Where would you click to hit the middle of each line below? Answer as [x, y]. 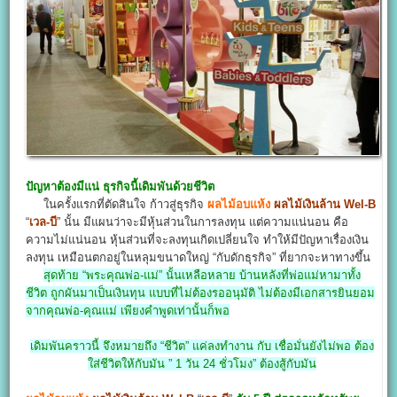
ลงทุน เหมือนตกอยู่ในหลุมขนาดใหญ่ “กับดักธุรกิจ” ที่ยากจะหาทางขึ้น [198, 257]
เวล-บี [43, 222]
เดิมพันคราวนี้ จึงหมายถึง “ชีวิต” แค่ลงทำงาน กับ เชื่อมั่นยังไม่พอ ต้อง [202, 346]
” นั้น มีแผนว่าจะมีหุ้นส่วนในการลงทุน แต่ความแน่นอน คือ [203, 222]
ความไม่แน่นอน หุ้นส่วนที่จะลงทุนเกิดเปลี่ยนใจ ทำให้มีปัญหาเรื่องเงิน [198, 240]
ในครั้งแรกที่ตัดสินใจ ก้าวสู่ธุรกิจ [117, 204]
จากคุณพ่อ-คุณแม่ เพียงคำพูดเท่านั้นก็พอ [128, 311]
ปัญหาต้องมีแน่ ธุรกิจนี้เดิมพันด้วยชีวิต [121, 187]
